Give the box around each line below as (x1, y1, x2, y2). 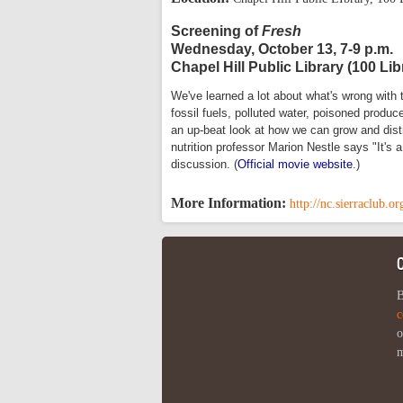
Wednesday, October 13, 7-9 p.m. (171, 41, 393, 58)
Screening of (171, 23, 262, 40)
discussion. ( (171, 157, 237, 171)
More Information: (171, 193, 290, 211)
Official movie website (237, 157, 353, 171)
